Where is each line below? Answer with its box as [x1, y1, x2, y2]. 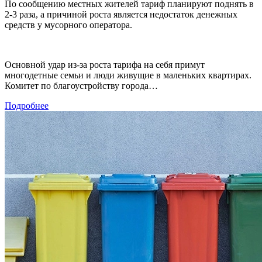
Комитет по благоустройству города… [5, 80, 158, 91]
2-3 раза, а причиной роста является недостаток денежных [5, 9, 237, 19]
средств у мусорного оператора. [5, 19, 132, 30]
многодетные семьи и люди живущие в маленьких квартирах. [5, 70, 251, 80]
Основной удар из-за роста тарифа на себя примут [5, 59, 205, 70]
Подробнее [5, 100, 49, 111]
